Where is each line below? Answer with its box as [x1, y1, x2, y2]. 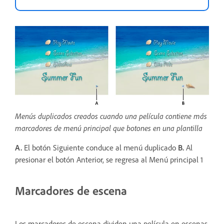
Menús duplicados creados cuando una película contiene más [15, 111, 207, 121]
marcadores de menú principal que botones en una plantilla [15, 123, 202, 133]
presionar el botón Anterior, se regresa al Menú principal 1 [15, 155, 205, 165]
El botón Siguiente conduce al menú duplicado [22, 143, 178, 153]
